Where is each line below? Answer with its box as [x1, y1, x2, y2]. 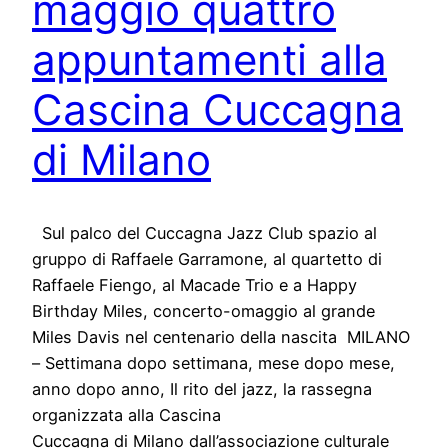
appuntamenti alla [32, 34, 387, 86]
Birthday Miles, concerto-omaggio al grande [32, 301, 375, 322]
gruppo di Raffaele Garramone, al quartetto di [32, 249, 382, 270]
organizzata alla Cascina [32, 405, 221, 426]
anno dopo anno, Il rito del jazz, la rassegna [32, 379, 372, 400]
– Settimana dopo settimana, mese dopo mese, [32, 353, 395, 374]
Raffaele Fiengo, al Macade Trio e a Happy [32, 275, 357, 296]
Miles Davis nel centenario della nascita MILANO [32, 327, 410, 348]
